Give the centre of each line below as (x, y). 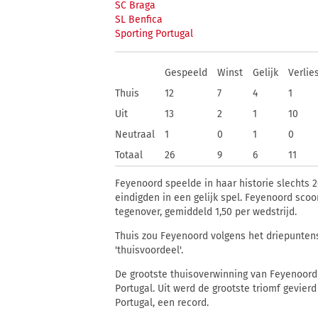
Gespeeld (186, 73)
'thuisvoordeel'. (149, 250)
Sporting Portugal (154, 34)
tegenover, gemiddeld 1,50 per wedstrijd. (206, 212)
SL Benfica (139, 20)
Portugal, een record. (162, 303)
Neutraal (135, 135)
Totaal (129, 155)
